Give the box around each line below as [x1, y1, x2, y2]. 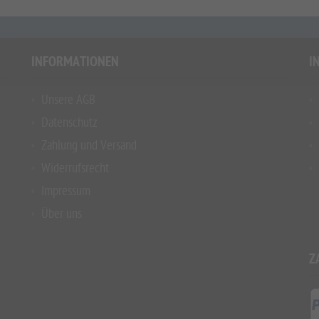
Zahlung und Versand [41, 137, 137, 153]
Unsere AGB [41, 92, 95, 108]
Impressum [41, 183, 90, 199]
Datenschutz [41, 115, 98, 130]
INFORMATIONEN [31, 53, 119, 72]
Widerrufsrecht [41, 160, 109, 176]
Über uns [41, 206, 82, 221]
